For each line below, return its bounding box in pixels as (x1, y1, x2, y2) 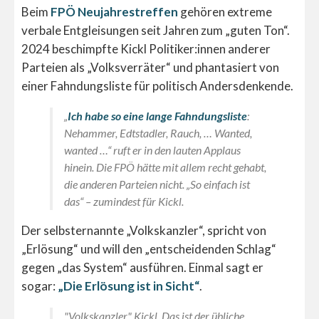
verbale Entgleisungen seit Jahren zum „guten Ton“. (21, 23, 290, 38)
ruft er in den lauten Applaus (113, 143, 241, 157)
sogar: (21, 278, 58, 294)
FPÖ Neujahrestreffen (51, 4, 178, 20)
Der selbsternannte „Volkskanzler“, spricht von (21, 223, 266, 239)
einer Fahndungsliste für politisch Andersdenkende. (21, 78, 293, 94)
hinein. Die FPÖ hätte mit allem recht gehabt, (64, 160, 266, 174)
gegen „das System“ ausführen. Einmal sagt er (21, 260, 263, 276)
